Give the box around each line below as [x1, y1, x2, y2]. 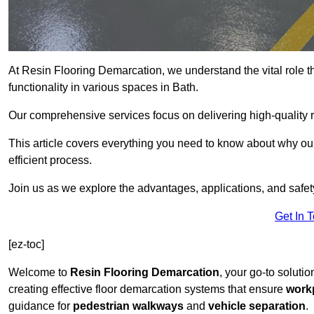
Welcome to [8, 266, 70, 279]
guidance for [8, 300, 73, 313]
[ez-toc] [8, 238, 44, 251]
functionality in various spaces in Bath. [8, 81, 198, 94]
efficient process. [8, 154, 92, 167]
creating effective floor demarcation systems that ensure [8, 283, 286, 296]
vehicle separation [208, 300, 306, 313]
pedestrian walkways [73, 300, 184, 313]
